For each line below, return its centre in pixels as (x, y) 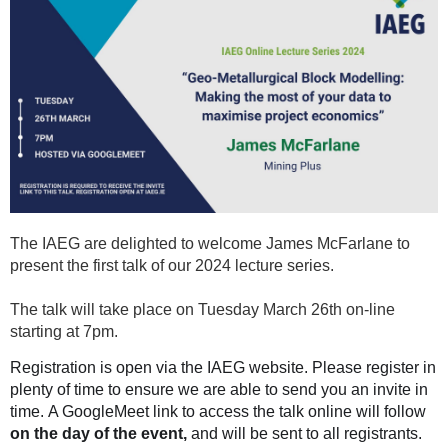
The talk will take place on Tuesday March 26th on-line (202, 309)
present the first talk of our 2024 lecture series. (174, 265)
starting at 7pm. (64, 331)
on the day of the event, (98, 433)
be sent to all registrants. (336, 433)
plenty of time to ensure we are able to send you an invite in (219, 389)
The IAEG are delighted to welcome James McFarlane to (210, 243)
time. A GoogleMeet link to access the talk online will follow (218, 411)
